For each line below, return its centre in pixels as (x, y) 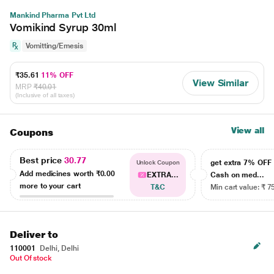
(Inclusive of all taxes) (45, 95)
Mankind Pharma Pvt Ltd (53, 15)
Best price (42, 160)
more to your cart (50, 186)
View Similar (220, 83)
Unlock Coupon (158, 162)
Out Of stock (31, 258)
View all (247, 130)
